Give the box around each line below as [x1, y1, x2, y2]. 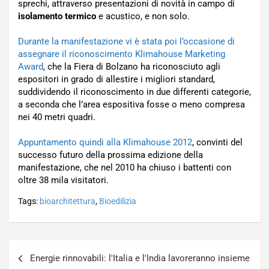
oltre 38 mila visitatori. [18, 175, 109, 186]
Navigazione [8, 240, 90, 258]
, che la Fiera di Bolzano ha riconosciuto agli [43, 61, 220, 72]
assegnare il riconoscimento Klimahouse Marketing [18, 49, 225, 59]
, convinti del [192, 137, 243, 148]
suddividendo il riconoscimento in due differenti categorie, [18, 86, 251, 97]
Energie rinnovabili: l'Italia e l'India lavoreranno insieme [30, 253, 250, 264]
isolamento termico [18, 11, 96, 22]
